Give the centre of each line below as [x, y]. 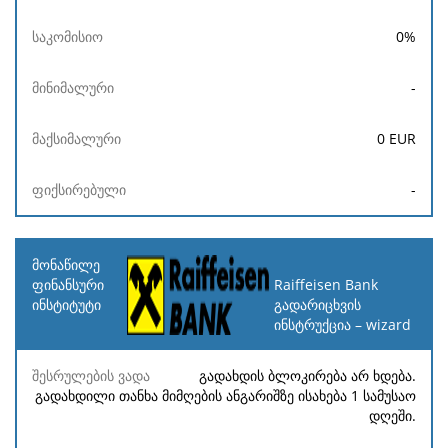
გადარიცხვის [317, 304]
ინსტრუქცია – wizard [342, 324]
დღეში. [392, 415]
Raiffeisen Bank [325, 284]
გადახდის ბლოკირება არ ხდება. [307, 375]
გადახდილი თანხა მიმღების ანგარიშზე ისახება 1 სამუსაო [225, 395]
